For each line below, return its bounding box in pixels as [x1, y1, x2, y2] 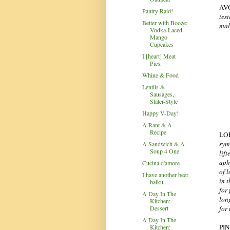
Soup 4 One [149, 146, 179, 155]
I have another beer [142, 170, 188, 179]
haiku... [149, 177, 168, 186]
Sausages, [149, 89, 174, 98]
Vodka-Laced [149, 25, 182, 34]
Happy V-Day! [142, 108, 179, 117]
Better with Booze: [142, 18, 187, 27]
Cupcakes [149, 40, 174, 48]
